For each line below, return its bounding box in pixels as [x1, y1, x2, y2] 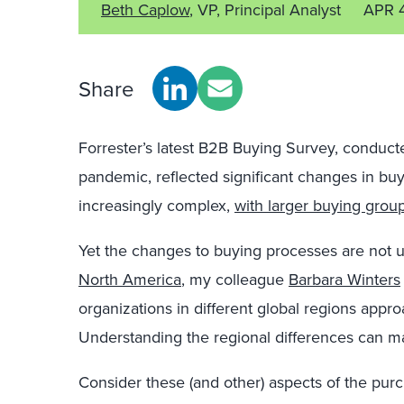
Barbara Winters [289, 268, 400, 290]
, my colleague [181, 268, 289, 290]
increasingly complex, [78, 194, 234, 216]
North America [78, 268, 181, 290]
